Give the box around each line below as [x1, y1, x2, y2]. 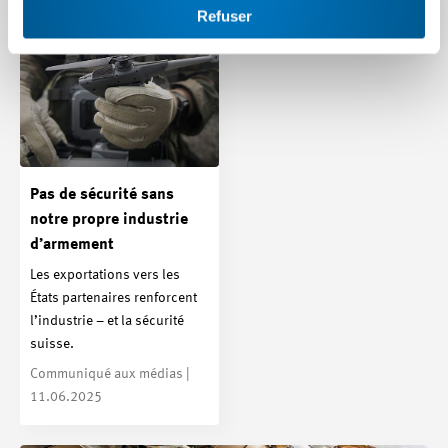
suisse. [30, 336, 74, 351]
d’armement [30, 236, 114, 253]
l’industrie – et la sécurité [30, 313, 184, 328]
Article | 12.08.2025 [239, 12, 360, 27]
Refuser [196, 7, 252, 24]
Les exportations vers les [30, 267, 180, 282]
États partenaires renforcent [30, 290, 197, 305]
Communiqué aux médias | [30, 366, 190, 381]
